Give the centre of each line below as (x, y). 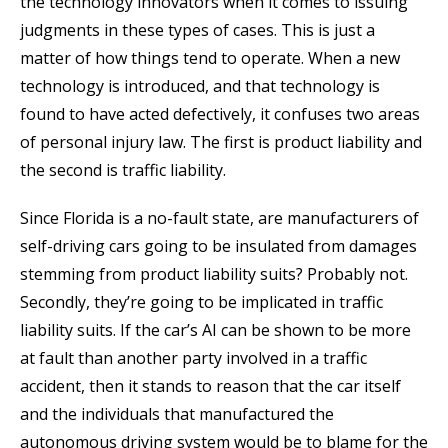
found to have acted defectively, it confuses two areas (220, 114)
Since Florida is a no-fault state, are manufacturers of (219, 218)
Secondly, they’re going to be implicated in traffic (201, 302)
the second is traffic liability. (123, 170)
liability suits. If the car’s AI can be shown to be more (215, 330)
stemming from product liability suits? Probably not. (214, 274)
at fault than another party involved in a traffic (193, 358)
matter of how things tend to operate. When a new (210, 58)
